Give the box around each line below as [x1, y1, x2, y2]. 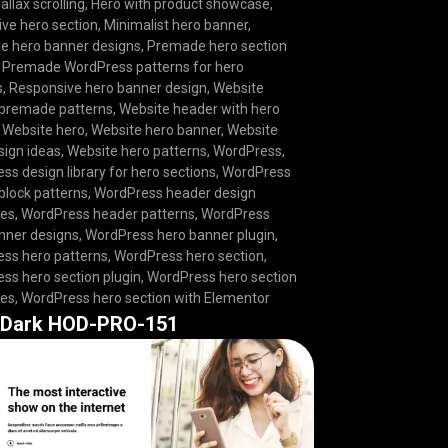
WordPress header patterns [21, 205, 196, 222]
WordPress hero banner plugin [85, 226, 276, 243]
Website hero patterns [67, 142, 208, 159]
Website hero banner [91, 121, 222, 138]
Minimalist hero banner [104, 16, 249, 33]
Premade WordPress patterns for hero [2, 58, 245, 75]
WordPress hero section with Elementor [21, 289, 271, 306]
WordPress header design [94, 184, 257, 201]
